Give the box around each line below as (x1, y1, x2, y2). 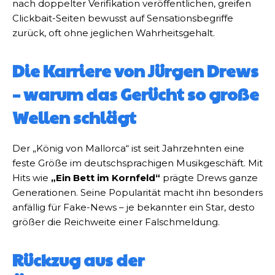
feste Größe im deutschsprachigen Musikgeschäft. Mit (12, 157, 263, 169)
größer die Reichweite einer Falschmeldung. (12, 216, 220, 228)
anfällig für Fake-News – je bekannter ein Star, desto (12, 201, 255, 214)
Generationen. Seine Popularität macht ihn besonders (12, 187, 263, 199)
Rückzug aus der (12, 248, 144, 272)
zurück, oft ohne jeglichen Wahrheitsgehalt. (12, 27, 215, 39)
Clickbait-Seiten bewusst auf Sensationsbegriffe (12, 12, 233, 25)
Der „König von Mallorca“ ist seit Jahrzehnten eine (12, 142, 244, 155)
